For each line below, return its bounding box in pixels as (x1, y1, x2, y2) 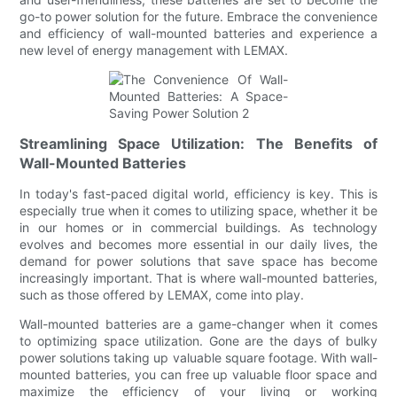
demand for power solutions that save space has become (19, 253, 378, 269)
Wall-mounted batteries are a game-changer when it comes (19, 315, 378, 331)
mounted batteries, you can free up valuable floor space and (19, 366, 378, 382)
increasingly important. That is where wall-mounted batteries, (19, 269, 378, 285)
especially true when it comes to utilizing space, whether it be (19, 202, 378, 218)
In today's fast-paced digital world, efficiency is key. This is (19, 185, 378, 201)
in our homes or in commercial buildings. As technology (19, 219, 378, 235)
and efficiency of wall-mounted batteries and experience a (19, 25, 378, 41)
